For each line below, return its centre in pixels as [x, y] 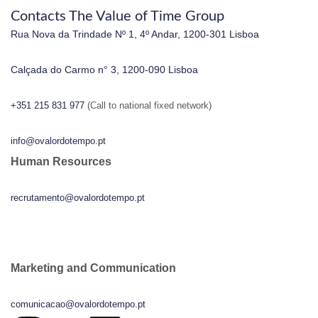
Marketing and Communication [93, 268]
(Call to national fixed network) [149, 105]
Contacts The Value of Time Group [117, 16]
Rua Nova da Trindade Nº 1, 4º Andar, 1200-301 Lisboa [135, 34]
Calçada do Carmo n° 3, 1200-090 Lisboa [104, 69]
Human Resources [61, 161]
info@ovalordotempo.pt [58, 141]
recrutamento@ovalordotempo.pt [78, 197]
